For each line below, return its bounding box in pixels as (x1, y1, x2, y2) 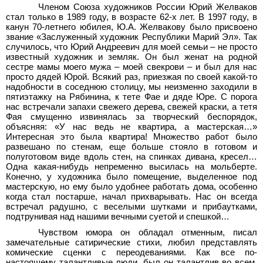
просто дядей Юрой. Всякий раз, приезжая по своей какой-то (6, 72, 257, 82)
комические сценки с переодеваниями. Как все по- (6, 247, 257, 257)
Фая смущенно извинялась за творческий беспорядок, (6, 112, 257, 122)
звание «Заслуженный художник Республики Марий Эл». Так (6, 32, 257, 42)
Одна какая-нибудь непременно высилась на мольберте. (6, 161, 257, 171)
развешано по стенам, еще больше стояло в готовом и (6, 141, 257, 151)
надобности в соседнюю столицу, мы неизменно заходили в (6, 82, 257, 92)
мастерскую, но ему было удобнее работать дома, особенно (6, 181, 257, 191)
